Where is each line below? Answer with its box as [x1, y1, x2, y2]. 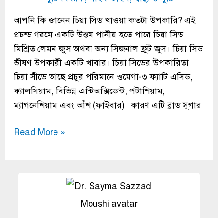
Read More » [13, 127, 65, 138]
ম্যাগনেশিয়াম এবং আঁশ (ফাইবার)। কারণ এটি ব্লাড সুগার [13, 99, 201, 110]
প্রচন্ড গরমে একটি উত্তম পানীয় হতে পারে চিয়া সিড [13, 29, 183, 40]
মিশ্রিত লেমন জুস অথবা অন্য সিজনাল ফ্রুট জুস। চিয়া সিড [13, 43, 203, 54]
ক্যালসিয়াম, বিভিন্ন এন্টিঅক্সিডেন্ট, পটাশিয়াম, [13, 85, 165, 96]
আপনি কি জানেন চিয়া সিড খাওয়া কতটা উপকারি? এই [13, 15, 196, 26]
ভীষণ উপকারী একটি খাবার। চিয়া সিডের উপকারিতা [13, 57, 189, 68]
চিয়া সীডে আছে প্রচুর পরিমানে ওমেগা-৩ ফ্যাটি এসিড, [13, 71, 193, 82]
